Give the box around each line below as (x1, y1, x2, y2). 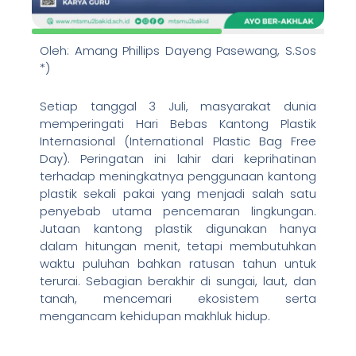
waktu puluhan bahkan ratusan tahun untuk (40, 255, 316, 273)
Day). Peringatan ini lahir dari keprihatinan (40, 150, 316, 168)
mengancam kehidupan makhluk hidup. (40, 308, 270, 325)
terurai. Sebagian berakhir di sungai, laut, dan (40, 273, 316, 290)
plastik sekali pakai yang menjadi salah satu (40, 185, 316, 203)
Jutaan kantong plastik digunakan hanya (40, 220, 316, 238)
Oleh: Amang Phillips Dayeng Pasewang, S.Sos (40, 41, 316, 59)
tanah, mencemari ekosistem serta (40, 290, 316, 308)
